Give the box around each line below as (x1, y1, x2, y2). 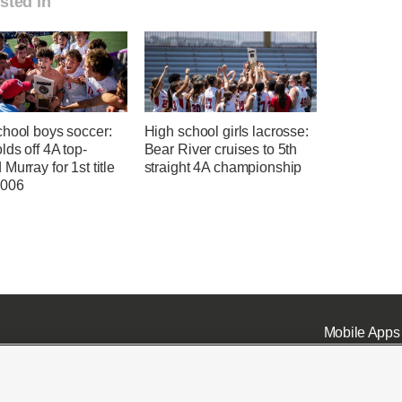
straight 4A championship (144, 159, 302, 175)
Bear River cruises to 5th (144, 141, 298, 157)
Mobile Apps (323, 325, 400, 341)
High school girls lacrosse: (144, 123, 309, 139)
